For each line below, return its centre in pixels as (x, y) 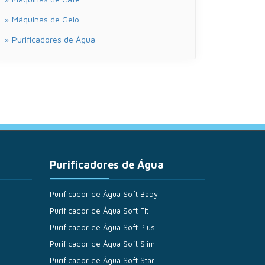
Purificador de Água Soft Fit (99, 211)
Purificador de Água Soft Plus (102, 227)
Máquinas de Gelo (46, 19)
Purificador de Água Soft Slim (102, 244)
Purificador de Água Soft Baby (104, 194)
